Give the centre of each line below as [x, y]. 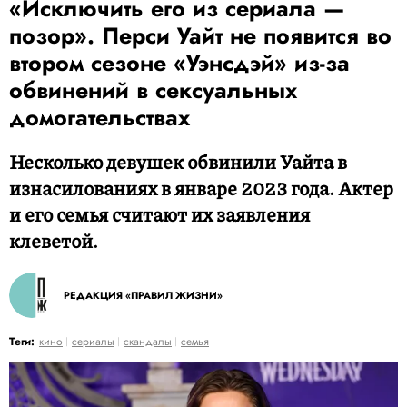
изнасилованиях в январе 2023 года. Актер [201, 188]
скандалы [148, 342]
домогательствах [99, 117]
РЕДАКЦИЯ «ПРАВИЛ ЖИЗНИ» [143, 295]
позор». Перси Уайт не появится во [200, 35]
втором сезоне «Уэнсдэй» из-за [179, 63]
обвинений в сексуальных [153, 90]
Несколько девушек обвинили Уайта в [178, 162]
